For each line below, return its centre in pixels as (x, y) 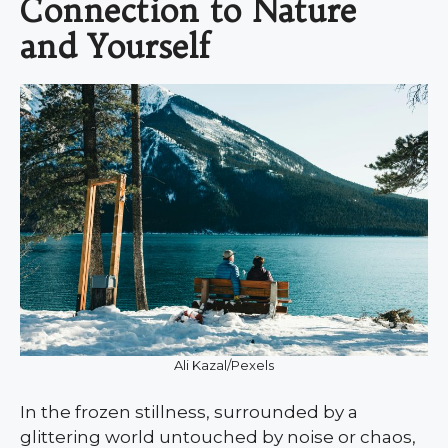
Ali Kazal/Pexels (224, 364)
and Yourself (114, 45)
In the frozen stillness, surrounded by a (189, 411)
